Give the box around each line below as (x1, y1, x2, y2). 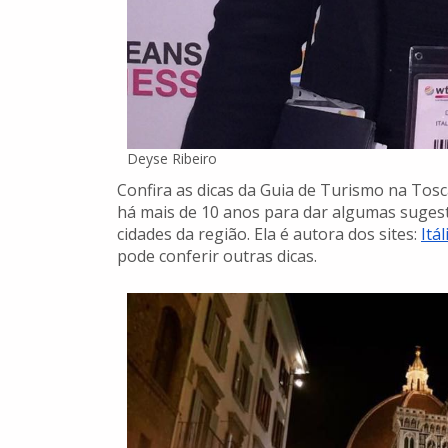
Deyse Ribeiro (127, 149, 217, 169)
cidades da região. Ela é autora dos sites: (117, 223, 421, 246)
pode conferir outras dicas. (117, 245, 317, 268)
